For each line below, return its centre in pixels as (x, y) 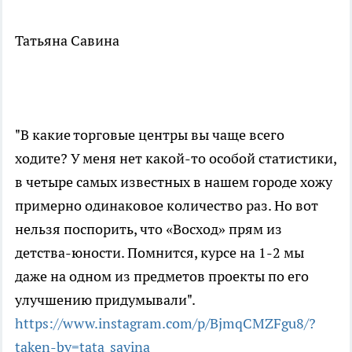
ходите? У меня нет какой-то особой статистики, (176, 158)
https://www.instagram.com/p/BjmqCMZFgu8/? (165, 323)
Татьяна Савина (67, 40)
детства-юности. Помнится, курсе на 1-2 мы (159, 252)
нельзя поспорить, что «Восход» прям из (148, 229)
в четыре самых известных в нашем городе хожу (174, 181)
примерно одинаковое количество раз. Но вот (167, 205)
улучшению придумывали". (105, 299)
